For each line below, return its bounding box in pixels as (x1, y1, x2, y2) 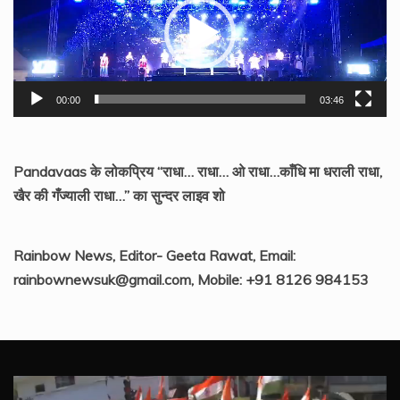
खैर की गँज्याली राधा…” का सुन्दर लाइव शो (13, 186, 225, 204)
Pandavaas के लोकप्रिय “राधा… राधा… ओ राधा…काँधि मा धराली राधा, (13, 162, 382, 180)
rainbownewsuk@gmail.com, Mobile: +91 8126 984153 (13, 270, 369, 288)
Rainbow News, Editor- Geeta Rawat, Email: (13, 246, 296, 264)
